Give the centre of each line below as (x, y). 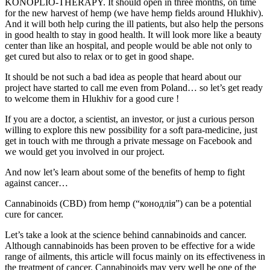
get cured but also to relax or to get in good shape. (99, 57)
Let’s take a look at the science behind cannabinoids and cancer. (126, 235)
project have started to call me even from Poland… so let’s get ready (134, 88)
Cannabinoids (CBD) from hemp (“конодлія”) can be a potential (128, 204)
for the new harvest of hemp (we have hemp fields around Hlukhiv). (134, 13)
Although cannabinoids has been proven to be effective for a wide (130, 246)
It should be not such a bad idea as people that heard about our (123, 77)
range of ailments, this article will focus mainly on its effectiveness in (135, 257)
